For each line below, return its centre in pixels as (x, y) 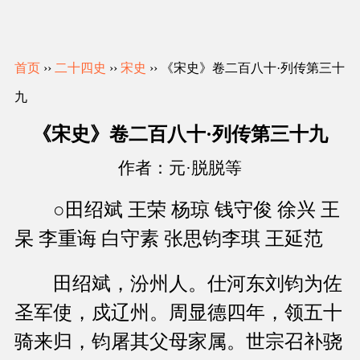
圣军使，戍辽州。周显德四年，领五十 (178, 313)
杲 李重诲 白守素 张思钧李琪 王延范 (169, 239)
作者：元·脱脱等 (180, 168)
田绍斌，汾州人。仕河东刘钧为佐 (178, 284)
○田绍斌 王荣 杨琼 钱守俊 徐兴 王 (177, 210)
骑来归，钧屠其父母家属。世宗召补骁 (178, 342)
